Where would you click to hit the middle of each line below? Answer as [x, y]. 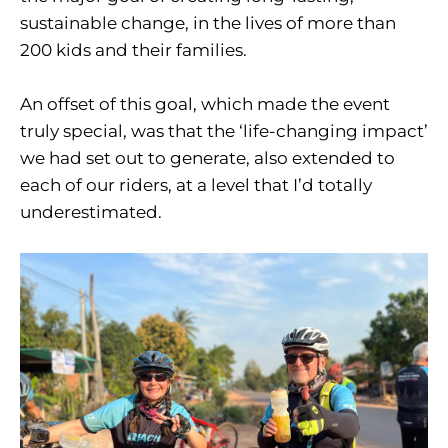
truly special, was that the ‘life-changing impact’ [224, 131]
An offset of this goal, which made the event [205, 104]
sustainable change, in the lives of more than [208, 23]
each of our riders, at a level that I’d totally [196, 185]
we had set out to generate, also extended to [207, 158]
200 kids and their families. [133, 50]
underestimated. [91, 212]
